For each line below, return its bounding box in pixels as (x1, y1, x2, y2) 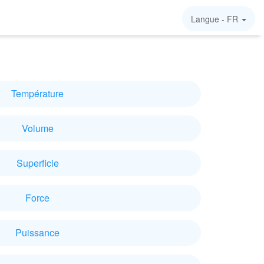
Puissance (15, 226, 60, 239)
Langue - (191, 13, 227, 25)
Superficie (16, 156, 59, 170)
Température (11, 87, 64, 100)
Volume (21, 121, 54, 135)
